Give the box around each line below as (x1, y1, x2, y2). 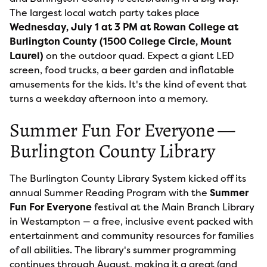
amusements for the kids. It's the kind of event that (10, 77, 247, 91)
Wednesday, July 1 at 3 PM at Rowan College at (10, 20, 238, 33)
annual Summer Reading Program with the (10, 186, 210, 199)
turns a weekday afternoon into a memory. (10, 92, 208, 105)
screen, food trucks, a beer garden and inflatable (10, 63, 234, 76)
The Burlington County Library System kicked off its (10, 172, 246, 185)
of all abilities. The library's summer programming (10, 243, 236, 256)
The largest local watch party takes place (10, 6, 200, 19)
